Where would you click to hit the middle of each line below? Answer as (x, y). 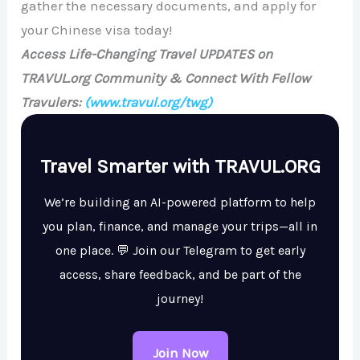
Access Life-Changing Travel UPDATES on (147, 54)
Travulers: (53, 102)
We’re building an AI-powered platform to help (180, 202)
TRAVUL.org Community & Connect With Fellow (166, 78)
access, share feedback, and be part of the (180, 275)
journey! (180, 299)
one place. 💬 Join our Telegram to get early (180, 251)
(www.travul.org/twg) (149, 102)
